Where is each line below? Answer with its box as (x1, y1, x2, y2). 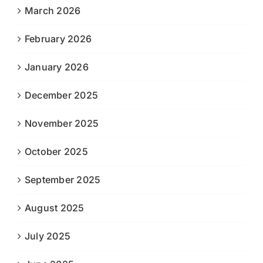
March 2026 (25, 4, 81, 16)
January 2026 (25, 60, 89, 73)
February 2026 (25, 32, 92, 45)
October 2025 (25, 145, 88, 157)
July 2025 (25, 230, 71, 242)
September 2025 (25, 173, 101, 186)
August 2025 (25, 201, 85, 214)
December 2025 (25, 89, 99, 101)
